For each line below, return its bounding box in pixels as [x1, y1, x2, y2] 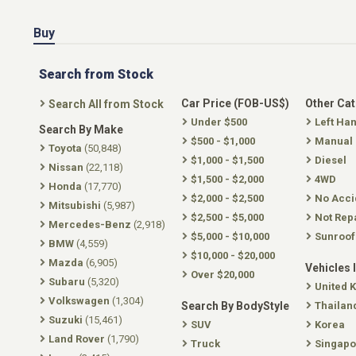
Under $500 [191, 116, 247, 128]
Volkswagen [48, 295, 110, 307]
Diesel [315, 154, 346, 166]
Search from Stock [39, 67, 153, 82]
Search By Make [39, 123, 123, 136]
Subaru [48, 276, 85, 288]
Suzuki [48, 314, 83, 326]
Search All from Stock [48, 98, 164, 110]
